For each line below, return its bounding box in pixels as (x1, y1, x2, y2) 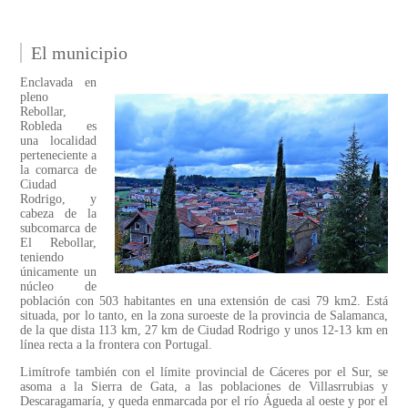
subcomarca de (20, 221, 97, 236)
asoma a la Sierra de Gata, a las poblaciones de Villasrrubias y (20, 380, 388, 394)
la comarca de (20, 163, 97, 178)
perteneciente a (20, 148, 97, 163)
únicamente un (20, 265, 97, 280)
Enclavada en (20, 76, 97, 90)
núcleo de (20, 280, 97, 294)
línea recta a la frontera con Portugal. (20, 338, 212, 352)
